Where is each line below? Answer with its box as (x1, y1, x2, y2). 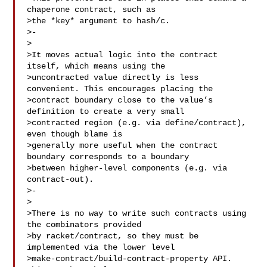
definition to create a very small (27, 107, 185, 116)
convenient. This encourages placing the (27, 84, 213, 94)
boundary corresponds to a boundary (27, 152, 190, 162)
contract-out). (27, 175, 94, 184)
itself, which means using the (27, 61, 166, 71)
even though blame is (27, 129, 123, 139)
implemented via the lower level (27, 243, 175, 252)
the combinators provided (27, 220, 142, 229)
